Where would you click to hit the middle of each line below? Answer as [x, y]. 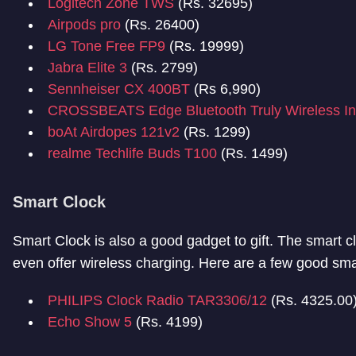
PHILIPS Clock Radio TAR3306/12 [159, 301]
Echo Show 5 [90, 322]
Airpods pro [84, 25]
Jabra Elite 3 [87, 68]
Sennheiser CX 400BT [119, 89]
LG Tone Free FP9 [106, 46]
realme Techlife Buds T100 [132, 154]
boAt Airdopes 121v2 [114, 132]
